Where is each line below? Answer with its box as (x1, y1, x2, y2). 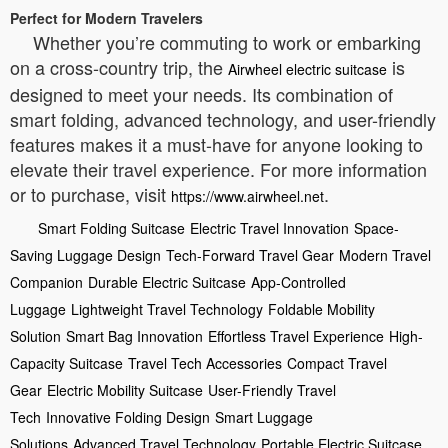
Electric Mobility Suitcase (47, 379, 203, 400)
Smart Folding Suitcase (38, 217, 185, 238)
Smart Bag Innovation (66, 325, 203, 346)
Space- (354, 217, 399, 238)
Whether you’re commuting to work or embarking (33, 28, 421, 55)
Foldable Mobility (268, 298, 375, 319)
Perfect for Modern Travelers (10, 7, 203, 28)
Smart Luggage (215, 406, 313, 427)
